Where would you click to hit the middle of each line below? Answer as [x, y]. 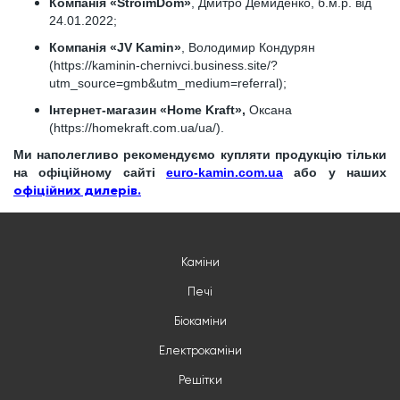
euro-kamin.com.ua [225, 172]
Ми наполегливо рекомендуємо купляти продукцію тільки [200, 154]
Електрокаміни [200, 351]
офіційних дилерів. [77, 190]
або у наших [341, 172]
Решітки [200, 381]
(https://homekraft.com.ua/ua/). [137, 128]
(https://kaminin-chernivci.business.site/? [163, 65]
